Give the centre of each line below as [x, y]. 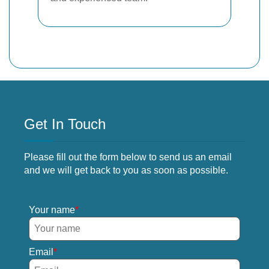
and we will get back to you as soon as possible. [126, 170]
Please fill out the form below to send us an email [128, 157]
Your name [52, 210]
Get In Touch [65, 124]
